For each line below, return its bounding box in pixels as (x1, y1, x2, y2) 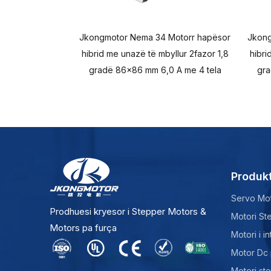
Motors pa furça (50, 222, 117, 233)
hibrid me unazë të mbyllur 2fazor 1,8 (81, 48, 229, 59)
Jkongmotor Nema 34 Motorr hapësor (79, 32, 230, 42)
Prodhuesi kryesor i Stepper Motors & (50, 206, 206, 217)
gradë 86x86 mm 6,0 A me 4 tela (88, 65, 221, 75)
